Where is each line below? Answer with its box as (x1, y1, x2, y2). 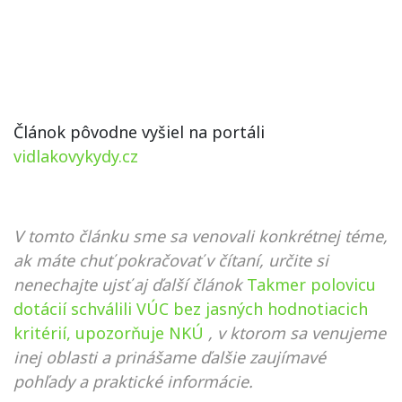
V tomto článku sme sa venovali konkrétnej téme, (13, 224, 388, 247)
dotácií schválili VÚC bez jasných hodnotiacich (13, 297, 368, 319)
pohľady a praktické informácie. (13, 370, 253, 392)
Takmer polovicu (247, 273, 376, 295)
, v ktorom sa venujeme (208, 321, 386, 344)
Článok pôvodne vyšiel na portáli (13, 120, 265, 143)
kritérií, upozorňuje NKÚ (13, 321, 204, 344)
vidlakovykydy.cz (13, 144, 138, 167)
